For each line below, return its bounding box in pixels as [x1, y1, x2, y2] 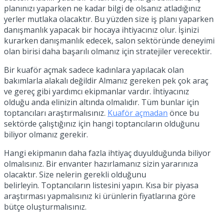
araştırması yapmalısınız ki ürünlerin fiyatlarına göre [4, 190, 196, 201]
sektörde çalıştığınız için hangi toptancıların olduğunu [4, 118, 199, 129]
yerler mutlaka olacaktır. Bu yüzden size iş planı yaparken [4, 13, 214, 24]
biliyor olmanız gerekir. [4, 129, 88, 140]
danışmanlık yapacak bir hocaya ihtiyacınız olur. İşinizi [4, 24, 199, 35]
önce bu [168, 107, 199, 118]
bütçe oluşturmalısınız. [4, 201, 88, 212]
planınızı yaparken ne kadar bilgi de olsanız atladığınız [4, 2, 201, 14]
